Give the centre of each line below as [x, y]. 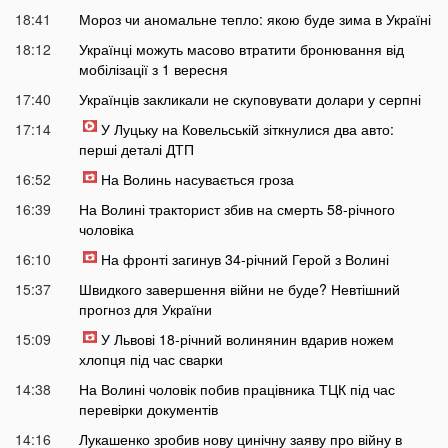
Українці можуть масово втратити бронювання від [241, 49]
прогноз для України [145, 309]
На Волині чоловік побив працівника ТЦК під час [236, 389]
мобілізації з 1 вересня [153, 69]
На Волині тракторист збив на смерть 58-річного [236, 209]
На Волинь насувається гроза [197, 179]
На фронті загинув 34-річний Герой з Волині [244, 259]
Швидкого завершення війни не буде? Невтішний [239, 289]
